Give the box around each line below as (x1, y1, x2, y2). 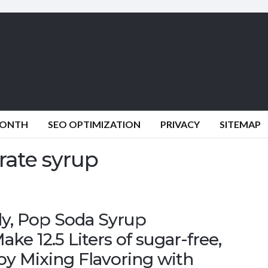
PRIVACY (160, 118, 200, 130)
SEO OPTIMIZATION (48, 118, 141, 130)
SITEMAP (220, 118, 261, 130)
